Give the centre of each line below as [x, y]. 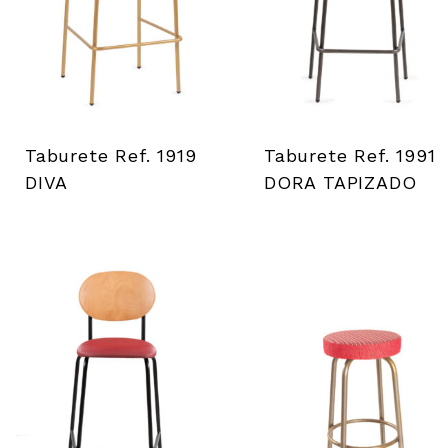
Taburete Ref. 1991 [350, 155]
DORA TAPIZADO [340, 182]
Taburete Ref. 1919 [111, 155]
